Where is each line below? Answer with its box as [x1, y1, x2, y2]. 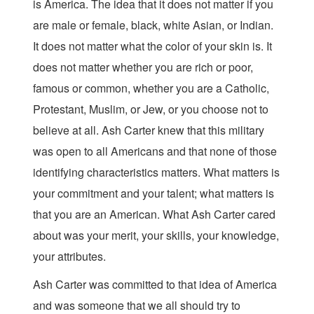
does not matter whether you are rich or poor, [33, 59, 253, 75]
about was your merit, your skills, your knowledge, [33, 227, 279, 243]
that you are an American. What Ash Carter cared [33, 206, 275, 222]
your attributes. [33, 248, 106, 264]
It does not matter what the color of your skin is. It [33, 38, 272, 54]
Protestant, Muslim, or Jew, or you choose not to [33, 101, 268, 117]
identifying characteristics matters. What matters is [33, 164, 280, 180]
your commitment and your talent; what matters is [33, 185, 274, 201]
